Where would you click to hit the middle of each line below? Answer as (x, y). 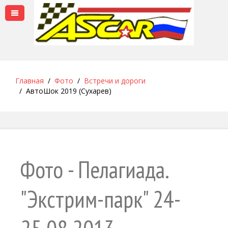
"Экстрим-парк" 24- (101, 199)
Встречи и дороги (115, 81)
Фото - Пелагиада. (94, 169)
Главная (30, 81)
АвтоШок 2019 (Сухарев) (69, 91)
